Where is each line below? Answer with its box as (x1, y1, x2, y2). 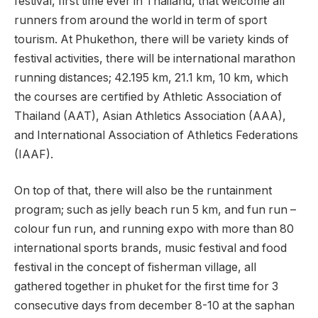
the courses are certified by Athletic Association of (14, 89, 282, 104)
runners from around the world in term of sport (14, 13, 267, 27)
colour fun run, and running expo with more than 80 (14, 222, 294, 236)
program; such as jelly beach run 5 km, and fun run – (14, 203, 296, 217)
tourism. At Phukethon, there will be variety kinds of (14, 32, 289, 46)
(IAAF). (14, 147, 53, 161)
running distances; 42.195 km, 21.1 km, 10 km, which (14, 70, 288, 84)
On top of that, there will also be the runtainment (14, 184, 272, 198)
